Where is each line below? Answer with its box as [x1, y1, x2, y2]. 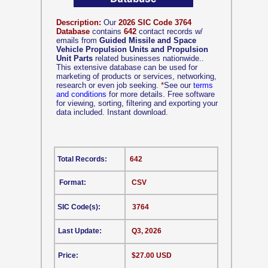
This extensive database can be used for [56, 63, 197, 72]
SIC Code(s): [57, 203, 100, 211]
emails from [56, 36, 99, 45]
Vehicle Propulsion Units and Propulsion [56, 45, 208, 54]
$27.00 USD [132, 251, 172, 260]
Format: [59, 178, 86, 187]
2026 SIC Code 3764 [118, 18, 191, 27]
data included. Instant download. [56, 108, 168, 117]
